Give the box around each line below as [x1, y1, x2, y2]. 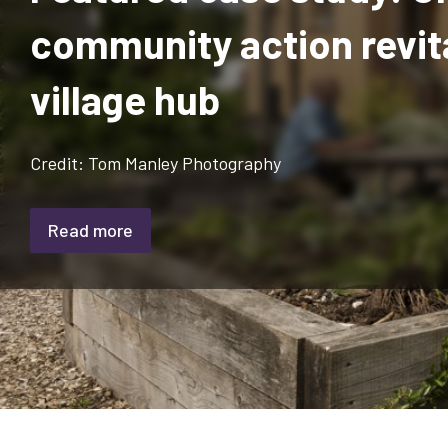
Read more [48, 218, 133, 241]
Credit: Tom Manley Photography [30, 151, 281, 174]
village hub [30, 74, 220, 123]
